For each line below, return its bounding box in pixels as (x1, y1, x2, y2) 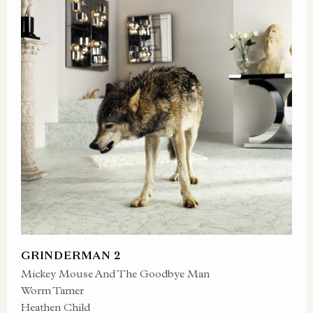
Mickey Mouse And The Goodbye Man (21, 267, 210, 280)
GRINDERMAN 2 (21, 248, 121, 262)
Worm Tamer (21, 284, 84, 297)
